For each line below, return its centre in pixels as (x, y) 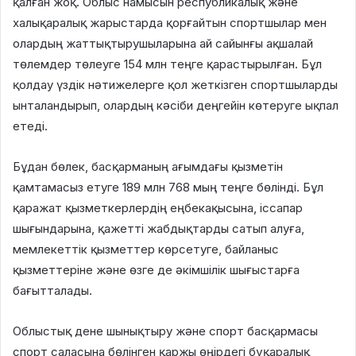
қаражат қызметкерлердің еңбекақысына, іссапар (158, 207)
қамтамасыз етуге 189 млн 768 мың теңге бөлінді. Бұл (168, 187)
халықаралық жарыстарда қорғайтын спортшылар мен (170, 22)
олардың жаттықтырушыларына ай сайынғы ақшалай (163, 43)
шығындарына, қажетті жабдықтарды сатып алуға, (159, 228)
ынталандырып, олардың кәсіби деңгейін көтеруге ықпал (176, 105)
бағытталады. (52, 290)
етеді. (30, 126)
